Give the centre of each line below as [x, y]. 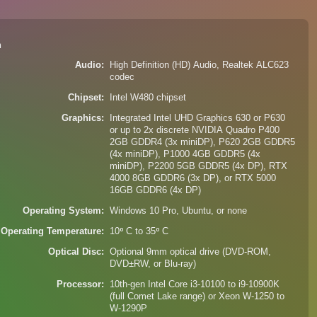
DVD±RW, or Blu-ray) [153, 264]
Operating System [62, 211]
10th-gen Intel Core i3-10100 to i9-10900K [195, 284]
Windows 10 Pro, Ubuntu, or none [179, 211]
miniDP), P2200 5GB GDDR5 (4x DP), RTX [199, 166]
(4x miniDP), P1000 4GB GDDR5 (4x [185, 154]
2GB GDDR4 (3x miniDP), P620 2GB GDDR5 [203, 142]
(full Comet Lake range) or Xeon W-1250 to [197, 296]
